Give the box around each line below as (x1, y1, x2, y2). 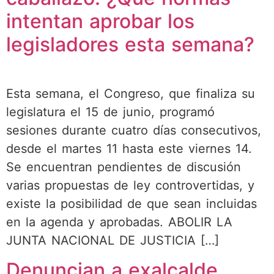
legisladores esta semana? (6, 32, 254, 57)
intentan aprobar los (6, 9, 194, 34)
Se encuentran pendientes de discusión (6, 160, 241, 175)
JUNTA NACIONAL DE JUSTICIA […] (6, 233, 219, 248)
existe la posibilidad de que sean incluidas (6, 196, 257, 212)
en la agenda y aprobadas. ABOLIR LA (6, 215, 232, 230)
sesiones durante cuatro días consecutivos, (6, 123, 261, 138)
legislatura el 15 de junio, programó (6, 105, 215, 120)
